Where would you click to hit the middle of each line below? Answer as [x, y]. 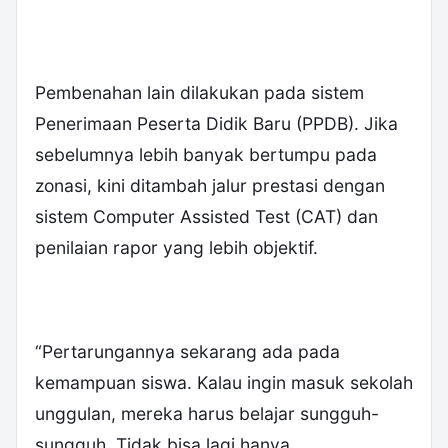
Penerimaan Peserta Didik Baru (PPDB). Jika [216, 123]
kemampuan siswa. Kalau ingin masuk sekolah [224, 382]
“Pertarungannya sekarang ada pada [187, 351]
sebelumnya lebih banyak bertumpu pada [206, 154]
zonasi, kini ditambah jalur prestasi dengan [210, 185]
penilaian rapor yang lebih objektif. [176, 247]
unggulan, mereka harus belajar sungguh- [207, 413]
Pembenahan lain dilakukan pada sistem [199, 92]
